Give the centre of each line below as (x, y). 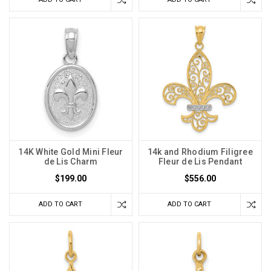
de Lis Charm (71, 162)
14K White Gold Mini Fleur (71, 152)
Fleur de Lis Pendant (200, 162)
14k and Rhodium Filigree (200, 152)
